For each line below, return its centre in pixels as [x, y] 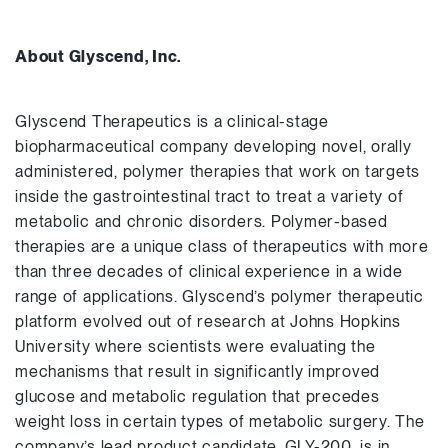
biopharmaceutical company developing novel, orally [213, 146]
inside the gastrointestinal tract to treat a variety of [209, 196]
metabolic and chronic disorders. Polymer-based [201, 221]
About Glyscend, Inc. [98, 56]
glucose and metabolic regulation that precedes [197, 396]
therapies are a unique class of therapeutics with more [222, 246]
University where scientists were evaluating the [195, 346]
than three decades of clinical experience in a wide [209, 271]
